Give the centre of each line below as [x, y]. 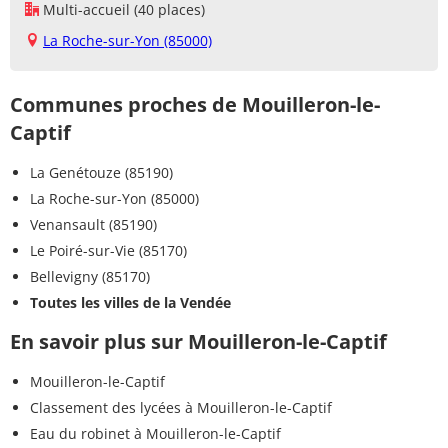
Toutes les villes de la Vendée [130, 303]
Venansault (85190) [93, 225]
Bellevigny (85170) [90, 277]
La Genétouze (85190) [101, 173]
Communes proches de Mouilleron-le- [195, 105]
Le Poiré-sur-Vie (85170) [108, 251]
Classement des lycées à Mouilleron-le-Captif [181, 408]
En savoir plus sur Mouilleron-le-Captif [198, 342]
